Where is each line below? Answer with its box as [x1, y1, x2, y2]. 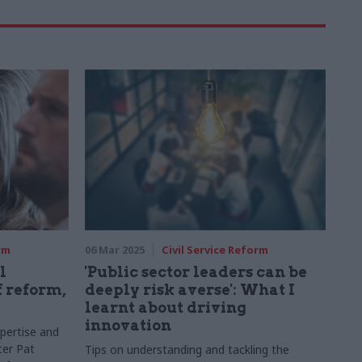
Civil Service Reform [161, 242, 268, 257]
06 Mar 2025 [84, 242, 145, 257]
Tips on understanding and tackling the [84, 342, 289, 357]
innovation [84, 317, 171, 334]
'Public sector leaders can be [84, 263, 307, 280]
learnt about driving [84, 299, 246, 316]
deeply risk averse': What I [84, 281, 295, 298]
